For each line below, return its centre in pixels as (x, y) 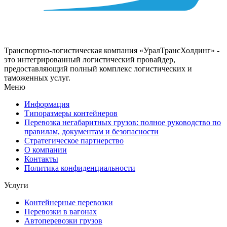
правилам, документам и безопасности (91, 132)
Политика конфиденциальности (80, 168)
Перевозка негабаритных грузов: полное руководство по (123, 123)
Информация (47, 104)
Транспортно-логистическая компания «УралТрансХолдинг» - (112, 51)
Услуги (16, 185)
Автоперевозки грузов (63, 221)
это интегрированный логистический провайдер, (90, 60)
